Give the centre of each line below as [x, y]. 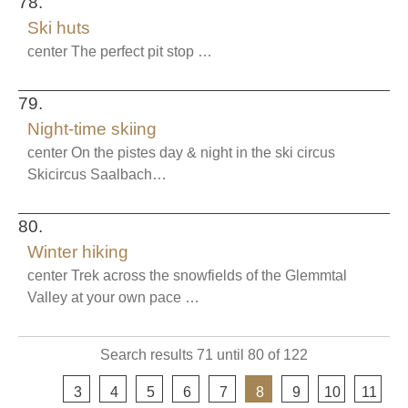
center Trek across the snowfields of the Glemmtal [187, 275]
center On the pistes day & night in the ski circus [181, 153]
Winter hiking [78, 252]
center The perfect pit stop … [120, 51]
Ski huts [59, 28]
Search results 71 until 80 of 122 [204, 355]
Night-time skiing [92, 129]
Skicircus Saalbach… [97, 174]
